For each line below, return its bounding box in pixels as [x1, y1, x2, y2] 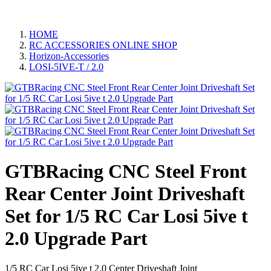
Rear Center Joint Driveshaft [5, 183, 245, 205]
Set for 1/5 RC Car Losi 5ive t [5, 205, 248, 227]
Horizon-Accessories [29, 50, 109, 61]
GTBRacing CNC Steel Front [5, 160, 247, 183]
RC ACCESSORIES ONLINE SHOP [29, 39, 177, 50]
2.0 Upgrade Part [5, 227, 148, 250]
